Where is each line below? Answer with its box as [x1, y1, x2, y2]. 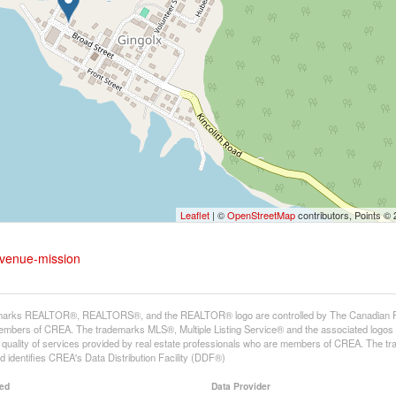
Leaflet [179, 208, 209, 222]
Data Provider [210, 379, 270, 392]
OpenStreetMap [226, 208, 295, 222]
